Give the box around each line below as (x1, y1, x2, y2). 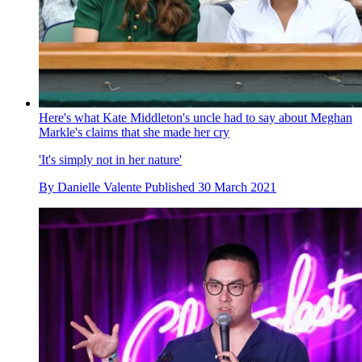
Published (145, 180, 198, 194)
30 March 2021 (198, 180, 276, 194)
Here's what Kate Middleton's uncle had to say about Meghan (39, 111, 352, 124)
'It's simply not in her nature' (39, 153, 182, 166)
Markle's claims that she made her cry (39, 125, 229, 139)
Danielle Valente (57, 180, 141, 194)
